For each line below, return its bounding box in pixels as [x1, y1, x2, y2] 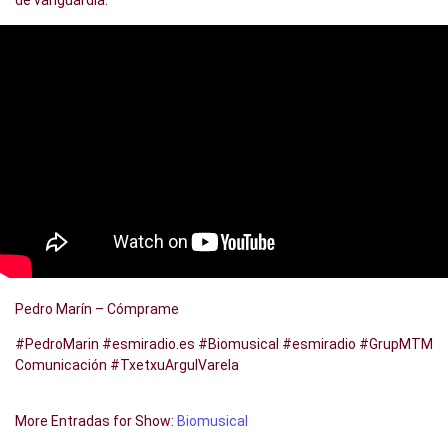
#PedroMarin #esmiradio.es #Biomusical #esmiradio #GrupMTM [15, 336, 433, 353]
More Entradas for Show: [15, 413, 177, 430]
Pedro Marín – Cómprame [15, 301, 179, 318]
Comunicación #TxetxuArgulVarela [15, 357, 239, 374]
